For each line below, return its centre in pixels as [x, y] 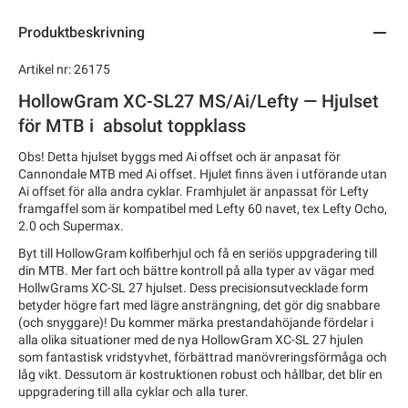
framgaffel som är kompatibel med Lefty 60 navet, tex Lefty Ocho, [203, 208]
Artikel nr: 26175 [64, 70]
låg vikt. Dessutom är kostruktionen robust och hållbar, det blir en [200, 374]
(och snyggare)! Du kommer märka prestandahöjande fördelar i [196, 322]
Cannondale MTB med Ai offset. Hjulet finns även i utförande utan [203, 173]
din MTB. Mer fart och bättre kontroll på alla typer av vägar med [196, 270]
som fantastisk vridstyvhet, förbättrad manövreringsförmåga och [203, 357]
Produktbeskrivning [82, 33]
